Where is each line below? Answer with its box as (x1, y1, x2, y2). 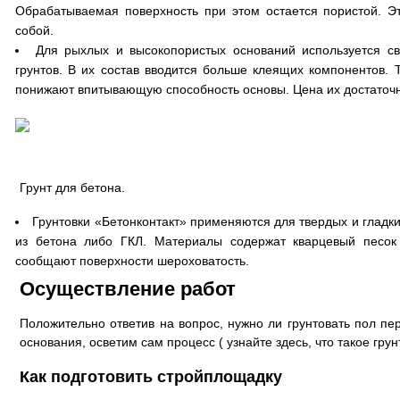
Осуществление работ (20, 278, 236, 300)
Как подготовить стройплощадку (20, 368, 282, 386)
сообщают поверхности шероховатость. (15, 254, 249, 268)
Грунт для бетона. (20, 180, 125, 195)
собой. (15, 23, 54, 37)
